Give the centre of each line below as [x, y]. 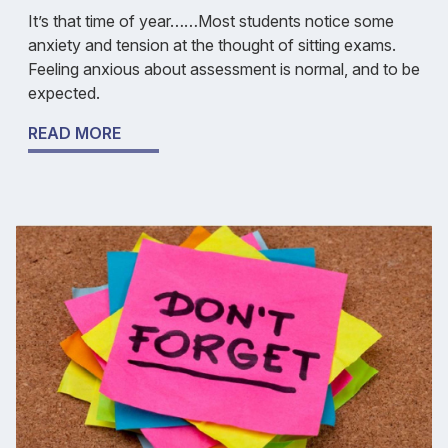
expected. [64, 92]
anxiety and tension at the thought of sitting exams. [212, 44]
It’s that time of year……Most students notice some [211, 20]
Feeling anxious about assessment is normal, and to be [224, 68]
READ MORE [74, 132]
